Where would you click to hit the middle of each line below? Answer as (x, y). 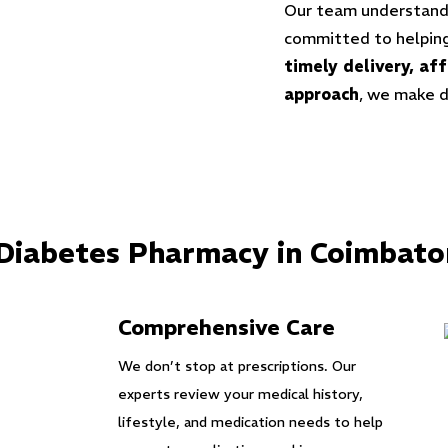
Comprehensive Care (226, 327)
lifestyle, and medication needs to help (250, 422)
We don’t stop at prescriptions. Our (236, 366)
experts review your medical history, (240, 394)
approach (321, 94)
